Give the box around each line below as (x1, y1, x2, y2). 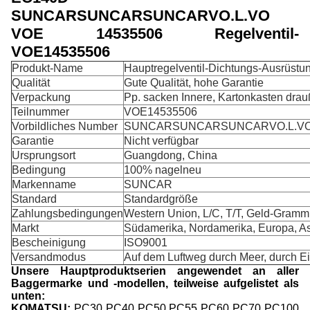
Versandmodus (12, 251, 86, 263)
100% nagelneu (124, 164, 201, 176)
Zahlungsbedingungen (12, 208, 123, 219)
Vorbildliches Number (12, 120, 118, 132)
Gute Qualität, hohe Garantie (124, 77, 264, 89)
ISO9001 (124, 237, 167, 248)
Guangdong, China (124, 149, 217, 161)
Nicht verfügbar (124, 135, 199, 147)
